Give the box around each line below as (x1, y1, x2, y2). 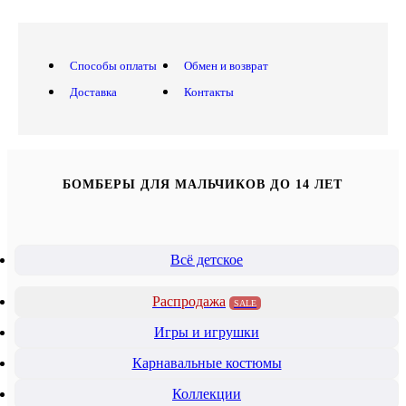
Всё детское (170, 251, 243, 267)
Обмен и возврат (184, 58, 268, 72)
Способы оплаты (70, 58, 157, 72)
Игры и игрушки (154, 324, 259, 340)
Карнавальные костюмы (131, 354, 282, 371)
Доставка (70, 84, 117, 99)
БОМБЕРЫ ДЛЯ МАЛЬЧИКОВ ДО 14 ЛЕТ (63, 178, 343, 192)
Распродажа (152, 293, 226, 309)
